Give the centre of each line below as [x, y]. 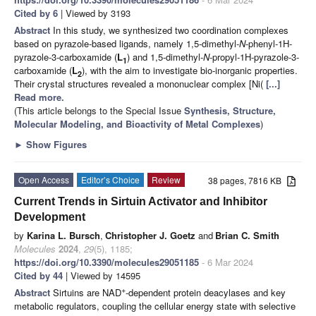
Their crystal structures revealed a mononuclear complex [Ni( [139, 83]
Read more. [39, 97]
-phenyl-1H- [269, 43]
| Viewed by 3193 [94, 13]
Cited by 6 [36, 13]
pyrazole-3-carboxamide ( [66, 56]
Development [50, 217]
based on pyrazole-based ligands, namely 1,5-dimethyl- [127, 43]
